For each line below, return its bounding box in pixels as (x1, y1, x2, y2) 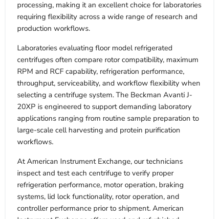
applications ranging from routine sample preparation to (17, 113, 199, 124)
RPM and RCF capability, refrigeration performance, (17, 66, 184, 77)
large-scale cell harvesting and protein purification (17, 125, 180, 135)
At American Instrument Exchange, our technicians (17, 156, 183, 167)
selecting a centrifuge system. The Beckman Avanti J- (17, 90, 192, 100)
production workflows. (17, 23, 90, 34)
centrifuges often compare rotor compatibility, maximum (17, 55, 198, 65)
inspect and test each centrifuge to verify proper (17, 168, 174, 178)
